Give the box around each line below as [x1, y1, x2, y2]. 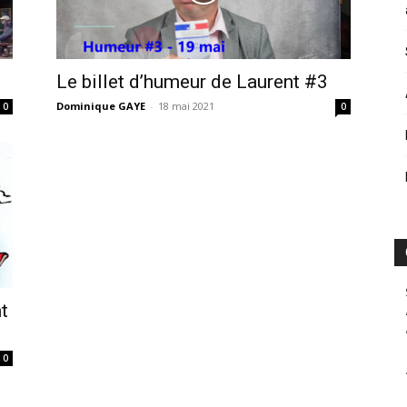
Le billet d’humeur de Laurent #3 [56, 71, 328, 94]
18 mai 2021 [158, 99, 214, 114]
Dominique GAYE [56, 99, 145, 114]
